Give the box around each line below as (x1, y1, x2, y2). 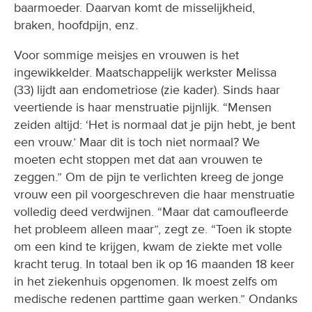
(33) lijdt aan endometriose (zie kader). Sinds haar (14, 82, 280, 98)
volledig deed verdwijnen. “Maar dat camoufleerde (14, 204, 288, 220)
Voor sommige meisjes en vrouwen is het (14, 47, 239, 63)
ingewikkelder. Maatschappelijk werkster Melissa (14, 65, 276, 81)
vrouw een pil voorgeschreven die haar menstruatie (14, 187, 295, 203)
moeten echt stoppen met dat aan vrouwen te (14, 152, 263, 168)
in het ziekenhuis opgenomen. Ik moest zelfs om (14, 274, 278, 290)
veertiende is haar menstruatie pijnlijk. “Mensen (14, 100, 272, 116)
